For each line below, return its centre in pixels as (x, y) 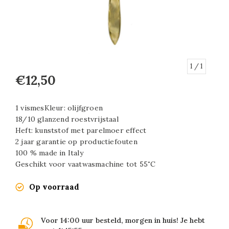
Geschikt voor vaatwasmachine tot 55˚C (86, 164)
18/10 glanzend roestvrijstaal (67, 119)
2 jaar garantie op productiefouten (76, 142)
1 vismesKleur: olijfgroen (59, 108)
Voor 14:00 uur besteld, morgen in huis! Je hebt (123, 220)
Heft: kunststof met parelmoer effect (81, 131)
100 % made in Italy (49, 153)
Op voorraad (54, 187)
